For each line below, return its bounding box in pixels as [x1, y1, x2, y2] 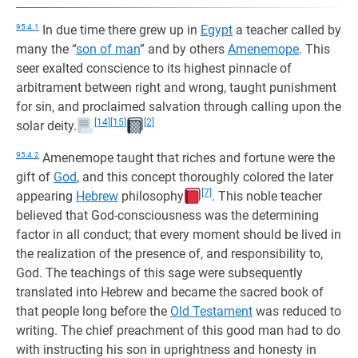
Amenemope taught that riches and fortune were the [39, 150, 335, 165]
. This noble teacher [212, 189, 322, 204]
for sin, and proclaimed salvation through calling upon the [16, 99, 341, 114]
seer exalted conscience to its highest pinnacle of [16, 61, 292, 76]
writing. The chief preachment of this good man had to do [16, 323, 340, 338]
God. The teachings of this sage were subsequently [16, 265, 303, 280]
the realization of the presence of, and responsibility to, [16, 246, 323, 261]
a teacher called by [233, 22, 341, 38]
